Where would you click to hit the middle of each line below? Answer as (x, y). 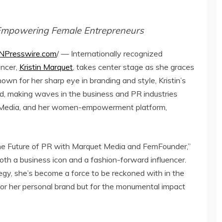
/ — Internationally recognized (110, 54)
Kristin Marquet (46, 67)
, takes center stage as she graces (134, 67)
